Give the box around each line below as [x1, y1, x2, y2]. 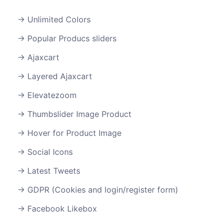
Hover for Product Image [27, 128, 121, 138]
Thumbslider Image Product [27, 109, 131, 119]
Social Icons [27, 147, 73, 157]
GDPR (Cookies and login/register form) [27, 185, 178, 195]
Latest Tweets [27, 166, 80, 176]
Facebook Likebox [27, 204, 97, 214]
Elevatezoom [27, 90, 77, 101]
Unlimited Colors [27, 14, 91, 25]
